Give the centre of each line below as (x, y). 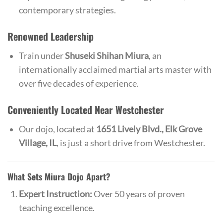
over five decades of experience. (79, 83)
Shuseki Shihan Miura (107, 55)
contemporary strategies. (67, 10)
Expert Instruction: (55, 194)
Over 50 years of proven (138, 194)
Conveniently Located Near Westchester (86, 109)
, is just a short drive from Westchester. (131, 143)
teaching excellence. (56, 208)
